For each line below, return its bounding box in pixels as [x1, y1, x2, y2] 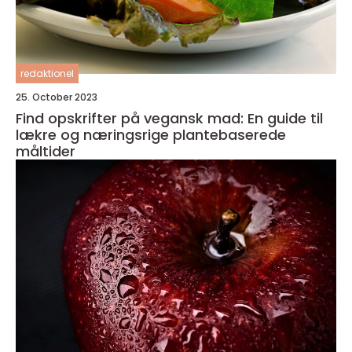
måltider [16, 141, 75, 161]
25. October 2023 [16, 90, 97, 104]
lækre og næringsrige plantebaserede [16, 125, 286, 145]
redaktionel [20, 67, 74, 80]
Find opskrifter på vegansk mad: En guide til [16, 108, 323, 128]
